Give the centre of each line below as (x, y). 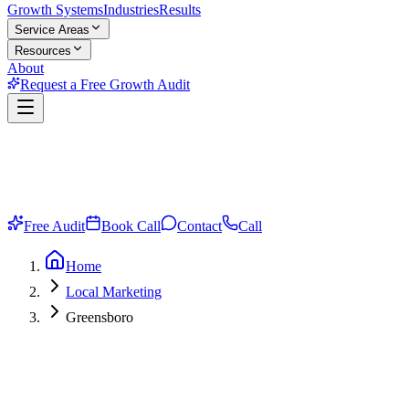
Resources (43, 51)
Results (180, 10)
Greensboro (100, 317)
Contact (199, 226)
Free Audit (54, 226)
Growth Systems (55, 10)
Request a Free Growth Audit (105, 84)
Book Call (131, 226)
